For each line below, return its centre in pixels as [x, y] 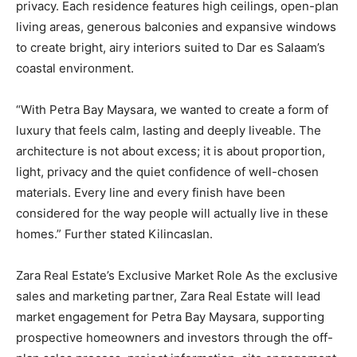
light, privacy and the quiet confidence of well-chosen [167, 172]
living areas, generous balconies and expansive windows [176, 27]
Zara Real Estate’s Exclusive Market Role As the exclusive [177, 276]
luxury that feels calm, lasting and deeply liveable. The [169, 131]
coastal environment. [75, 69]
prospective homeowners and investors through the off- [175, 338]
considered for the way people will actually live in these [172, 214]
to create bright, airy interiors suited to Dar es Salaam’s [171, 48]
